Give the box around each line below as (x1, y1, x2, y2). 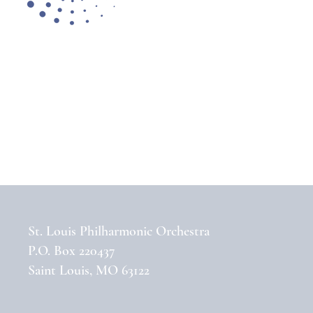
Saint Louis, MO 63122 (28, 262, 150, 279)
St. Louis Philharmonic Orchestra (28, 223, 210, 240)
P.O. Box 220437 (28, 242, 115, 259)
